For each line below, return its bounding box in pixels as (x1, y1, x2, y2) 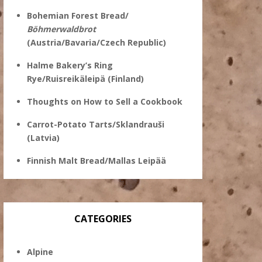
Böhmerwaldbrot (27, 23, 96, 35)
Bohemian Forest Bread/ (27, 10, 129, 21)
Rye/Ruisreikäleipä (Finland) (27, 73, 144, 84)
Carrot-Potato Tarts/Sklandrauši (27, 119, 164, 130)
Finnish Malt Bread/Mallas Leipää (27, 155, 166, 166)
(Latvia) (27, 132, 60, 143)
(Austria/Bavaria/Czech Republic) (27, 37, 166, 48)
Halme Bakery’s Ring (27, 60, 113, 71)
